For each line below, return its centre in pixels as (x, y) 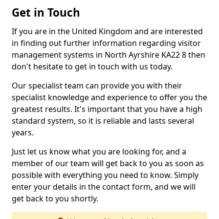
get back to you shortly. (55, 198)
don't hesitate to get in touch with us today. (92, 66)
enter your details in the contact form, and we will (104, 187)
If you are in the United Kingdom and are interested (107, 31)
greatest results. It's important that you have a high (107, 109)
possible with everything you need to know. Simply (105, 175)
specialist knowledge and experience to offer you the (109, 97)
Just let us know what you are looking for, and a (99, 152)
